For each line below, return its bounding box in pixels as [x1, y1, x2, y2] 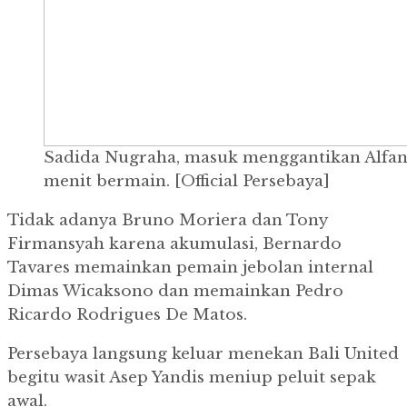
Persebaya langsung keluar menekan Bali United [7, 344, 399, 364]
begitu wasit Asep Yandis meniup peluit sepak [7, 368, 376, 388]
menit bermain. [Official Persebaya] [44, 172, 330, 192]
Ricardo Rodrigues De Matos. [7, 305, 247, 325]
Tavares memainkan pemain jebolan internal [7, 258, 373, 278]
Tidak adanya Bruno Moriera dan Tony [7, 211, 327, 231]
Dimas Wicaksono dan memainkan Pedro [7, 282, 343, 302]
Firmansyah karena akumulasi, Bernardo [7, 234, 342, 254]
